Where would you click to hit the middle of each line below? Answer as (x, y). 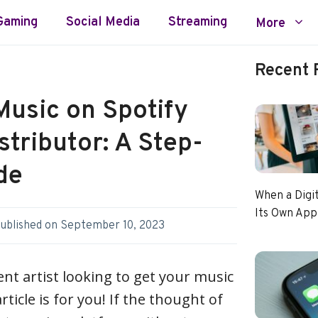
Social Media (103, 22)
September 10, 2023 (113, 225)
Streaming (198, 22)
